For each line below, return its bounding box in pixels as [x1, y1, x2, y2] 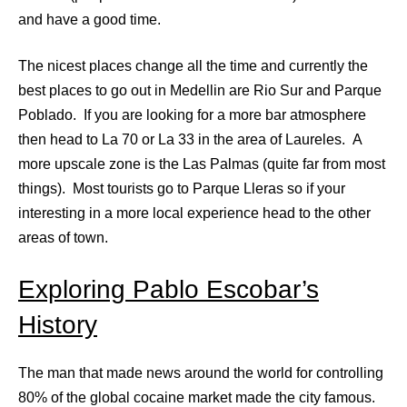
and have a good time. [18, 11, 161, 27]
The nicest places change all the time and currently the [18, 57, 368, 74]
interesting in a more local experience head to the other [18, 204, 371, 221]
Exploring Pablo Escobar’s [18, 274, 319, 303]
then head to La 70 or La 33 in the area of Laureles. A [18, 131, 362, 147]
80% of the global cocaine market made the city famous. [18, 389, 375, 405]
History [18, 310, 97, 339]
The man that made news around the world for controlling [18, 364, 383, 381]
